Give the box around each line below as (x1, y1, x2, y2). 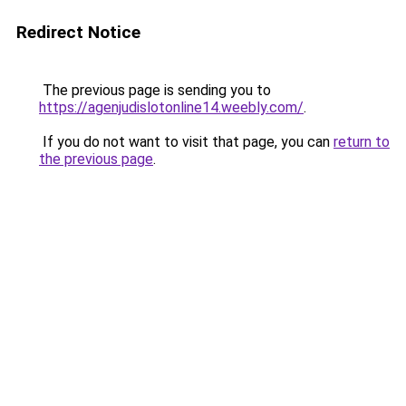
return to (333, 133, 390, 150)
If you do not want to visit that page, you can (39, 133, 333, 150)
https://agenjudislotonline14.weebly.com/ (39, 99, 304, 116)
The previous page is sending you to (39, 82, 271, 99)
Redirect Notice (16, 22, 140, 43)
